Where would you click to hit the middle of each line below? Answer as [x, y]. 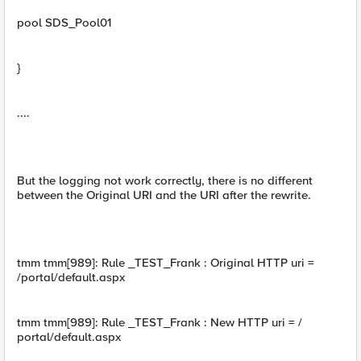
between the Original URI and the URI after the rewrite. [164, 195]
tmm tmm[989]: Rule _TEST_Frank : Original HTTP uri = [166, 263]
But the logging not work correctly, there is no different [165, 180]
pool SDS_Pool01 [64, 23]
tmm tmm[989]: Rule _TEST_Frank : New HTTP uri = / [160, 322]
